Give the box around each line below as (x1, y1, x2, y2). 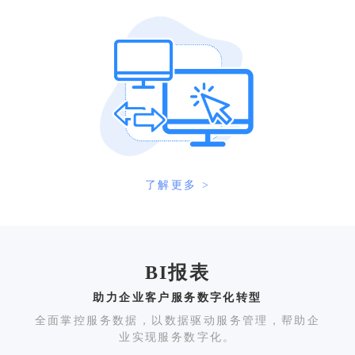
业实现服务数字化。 (119, 330, 236, 343)
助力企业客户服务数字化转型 (93, 290, 262, 303)
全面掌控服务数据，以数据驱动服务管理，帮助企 (34, 313, 321, 326)
